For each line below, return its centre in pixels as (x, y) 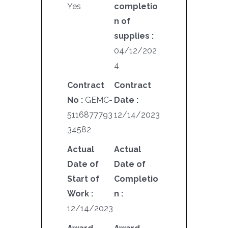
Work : (80, 193)
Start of (83, 179)
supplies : (134, 36)
